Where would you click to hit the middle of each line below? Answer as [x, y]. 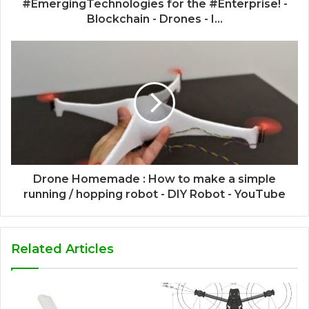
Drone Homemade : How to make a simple [154, 179]
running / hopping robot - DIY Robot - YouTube [154, 195]
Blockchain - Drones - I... [154, 19]
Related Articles [62, 249]
